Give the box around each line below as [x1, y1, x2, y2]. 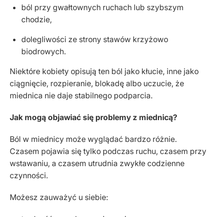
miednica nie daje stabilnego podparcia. [10, 91, 153, 100]
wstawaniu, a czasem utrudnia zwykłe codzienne [10, 158, 185, 168]
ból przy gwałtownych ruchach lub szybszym [21, 2, 184, 12]
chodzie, [21, 15, 52, 24]
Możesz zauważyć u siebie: [10, 192, 108, 202]
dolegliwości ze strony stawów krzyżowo [21, 34, 168, 44]
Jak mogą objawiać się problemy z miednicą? [10, 112, 177, 122]
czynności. [10, 170, 48, 180]
